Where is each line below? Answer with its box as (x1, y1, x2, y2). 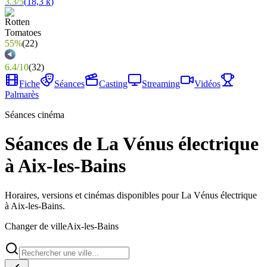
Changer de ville (5, 221, 67, 231)
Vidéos (194, 79, 221, 89)
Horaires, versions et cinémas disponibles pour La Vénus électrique (5, 190, 257, 200)
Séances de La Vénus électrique (5, 133, 259, 155)
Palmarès (5, 89, 39, 100)
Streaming (142, 79, 180, 89)
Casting (99, 79, 128, 89)
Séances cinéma (5, 110, 64, 120)
